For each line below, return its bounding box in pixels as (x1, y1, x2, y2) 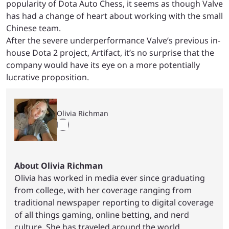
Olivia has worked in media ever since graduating (14, 172, 205, 184)
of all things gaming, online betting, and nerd (14, 209, 189, 220)
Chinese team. (6, 22, 61, 34)
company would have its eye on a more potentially (6, 59, 200, 71)
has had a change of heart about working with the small (6, 10, 223, 21)
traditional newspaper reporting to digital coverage (14, 196, 214, 208)
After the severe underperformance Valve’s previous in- (6, 34, 220, 46)
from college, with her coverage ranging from (14, 184, 192, 196)
